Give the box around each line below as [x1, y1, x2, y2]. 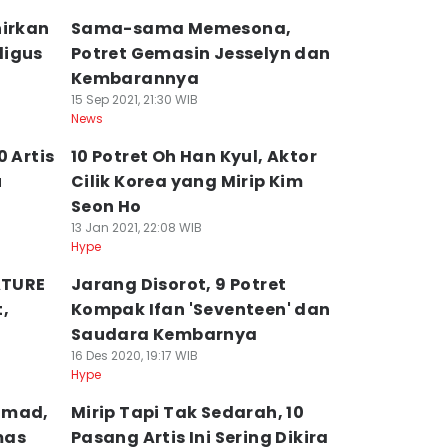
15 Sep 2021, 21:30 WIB [70, 91, 198, 108]
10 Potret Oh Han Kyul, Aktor [70, 145, 317, 168]
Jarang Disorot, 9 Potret [70, 273, 287, 296]
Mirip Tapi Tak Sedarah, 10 [70, 401, 305, 424]
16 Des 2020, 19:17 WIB [70, 347, 198, 364]
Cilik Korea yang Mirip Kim [70, 170, 304, 193]
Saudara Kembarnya [70, 323, 258, 346]
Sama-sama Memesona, [70, 17, 292, 40]
